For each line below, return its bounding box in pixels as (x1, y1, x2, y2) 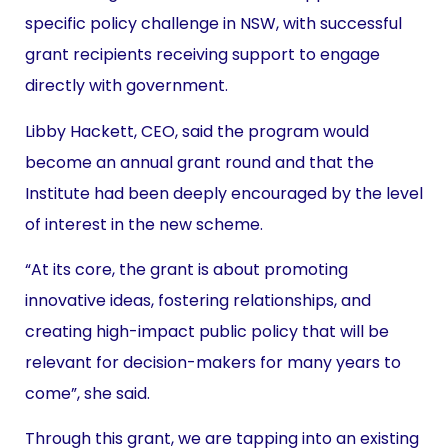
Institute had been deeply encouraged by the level (25, 181, 423, 205)
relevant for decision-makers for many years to (25, 350, 401, 374)
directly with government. (25, 74, 228, 98)
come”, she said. (25, 381, 150, 405)
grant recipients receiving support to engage (25, 43, 380, 67)
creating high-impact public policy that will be (25, 319, 389, 343)
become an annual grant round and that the (25, 150, 374, 174)
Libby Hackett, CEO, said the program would (25, 119, 369, 143)
